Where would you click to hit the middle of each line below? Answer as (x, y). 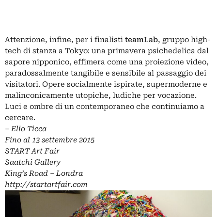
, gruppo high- (184, 39)
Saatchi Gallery (33, 162)
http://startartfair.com (46, 184)
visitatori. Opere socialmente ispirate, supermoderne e (106, 84)
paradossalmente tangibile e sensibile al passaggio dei (106, 73)
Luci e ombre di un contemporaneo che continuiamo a (105, 106)
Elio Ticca (28, 129)
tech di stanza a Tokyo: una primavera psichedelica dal (107, 51)
